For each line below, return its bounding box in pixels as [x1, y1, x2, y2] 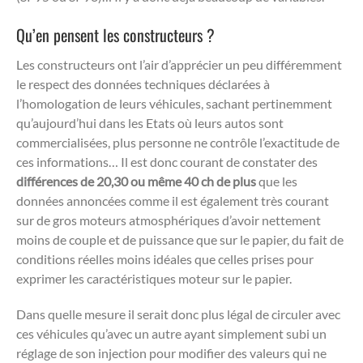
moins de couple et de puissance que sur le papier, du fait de [16, 231, 344, 247]
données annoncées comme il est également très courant [16, 192, 329, 208]
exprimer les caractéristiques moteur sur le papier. [16, 270, 294, 286]
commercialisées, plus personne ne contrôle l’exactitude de [16, 134, 340, 150]
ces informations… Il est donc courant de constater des [16, 153, 318, 169]
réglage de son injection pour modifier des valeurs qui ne [16, 344, 327, 361]
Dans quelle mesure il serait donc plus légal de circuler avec [16, 305, 340, 322]
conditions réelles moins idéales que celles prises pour [16, 250, 314, 267]
